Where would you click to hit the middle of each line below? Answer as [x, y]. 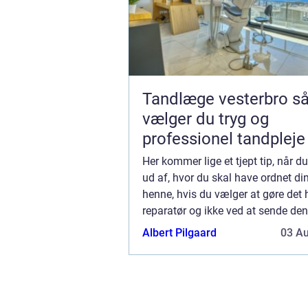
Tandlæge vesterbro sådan [217, 99]
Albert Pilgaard [179, 233]
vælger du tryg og [206, 119]
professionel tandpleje [224, 139]
